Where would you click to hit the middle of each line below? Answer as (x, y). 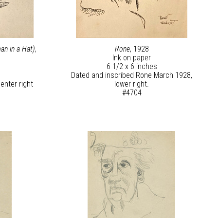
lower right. (132, 84)
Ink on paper (132, 58)
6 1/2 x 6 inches (132, 67)
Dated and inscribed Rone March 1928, (132, 75)
